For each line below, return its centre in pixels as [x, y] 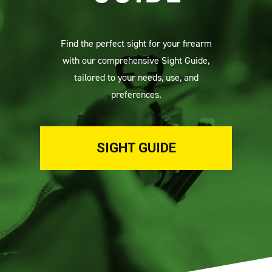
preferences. [136, 94]
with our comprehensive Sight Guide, [136, 60]
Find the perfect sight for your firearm [136, 43]
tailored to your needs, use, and [136, 77]
